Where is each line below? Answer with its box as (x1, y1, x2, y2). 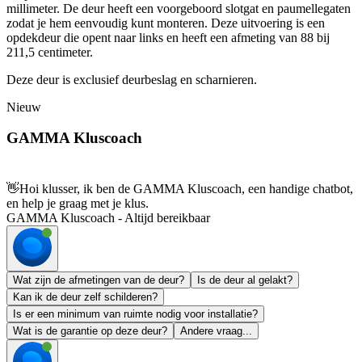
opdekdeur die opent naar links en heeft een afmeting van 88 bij (6, 30, 330, 44)
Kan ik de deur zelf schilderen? (13, 291, 158, 304)
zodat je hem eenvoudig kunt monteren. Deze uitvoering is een (6, 15, 325, 30)
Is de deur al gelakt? (197, 274, 293, 287)
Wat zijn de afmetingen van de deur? (13, 274, 184, 287)
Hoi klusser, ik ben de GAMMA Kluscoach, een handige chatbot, (19, 182, 353, 196)
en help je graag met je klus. (6, 196, 149, 211)
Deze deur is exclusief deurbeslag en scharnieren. (6, 72, 257, 86)
